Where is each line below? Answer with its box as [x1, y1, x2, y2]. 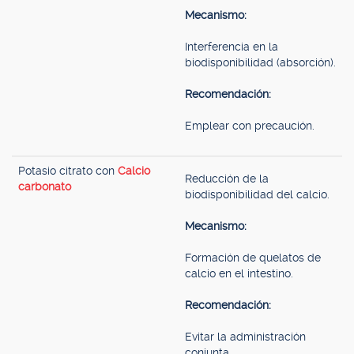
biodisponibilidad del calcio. [185, 188, 330, 201]
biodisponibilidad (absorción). [185, 56, 336, 69]
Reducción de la [185, 172, 269, 185]
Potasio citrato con [18, 164, 118, 177]
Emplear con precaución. [185, 119, 314, 132]
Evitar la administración [185, 330, 306, 343]
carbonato [18, 180, 71, 193]
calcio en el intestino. [185, 267, 293, 280]
